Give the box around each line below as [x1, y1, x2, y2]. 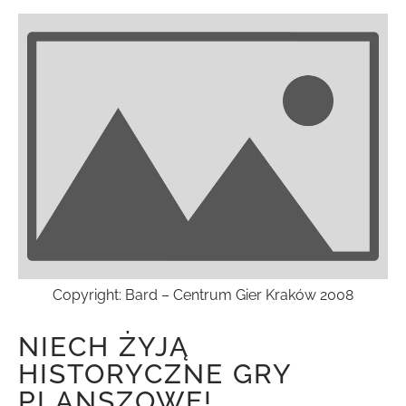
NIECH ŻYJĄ [18, 331, 188, 363]
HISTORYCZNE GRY [18, 358, 292, 391]
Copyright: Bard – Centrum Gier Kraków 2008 [53, 286, 353, 304]
